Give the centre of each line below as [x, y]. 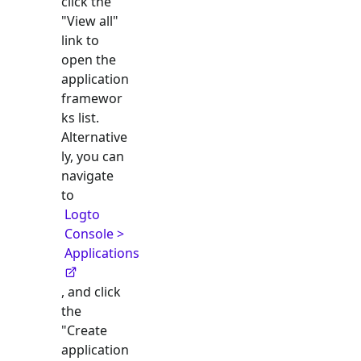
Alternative [94, 137]
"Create [84, 330]
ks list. [80, 118]
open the [89, 60]
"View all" [90, 21]
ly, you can [93, 156]
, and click [91, 292]
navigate [87, 176]
